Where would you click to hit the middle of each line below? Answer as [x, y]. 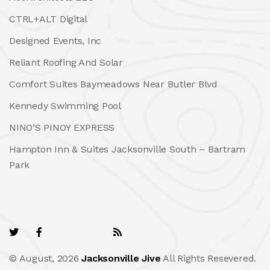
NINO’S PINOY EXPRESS [62, 127]
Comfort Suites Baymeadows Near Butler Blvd [113, 84]
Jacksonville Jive [121, 258]
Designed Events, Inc [55, 40]
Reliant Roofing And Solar [66, 62]
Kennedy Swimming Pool [65, 105]
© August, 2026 [46, 258]
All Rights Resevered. [209, 258]
